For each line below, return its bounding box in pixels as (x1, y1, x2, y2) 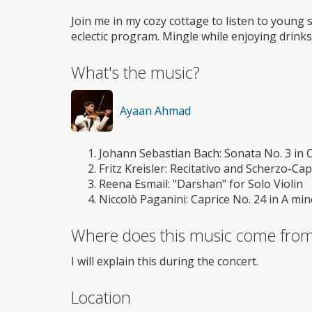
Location (71, 286, 131, 309)
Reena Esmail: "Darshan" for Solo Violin (99, 175, 303, 192)
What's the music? (71, 61, 200, 84)
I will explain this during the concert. (71, 253, 258, 269)
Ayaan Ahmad (120, 102, 191, 118)
